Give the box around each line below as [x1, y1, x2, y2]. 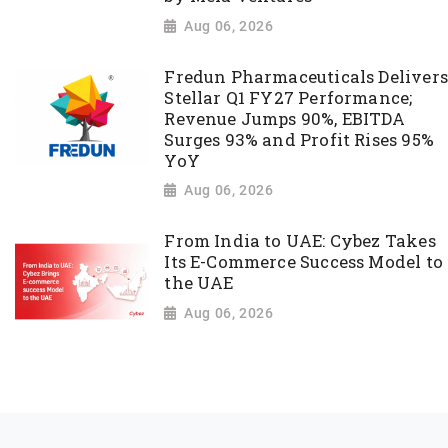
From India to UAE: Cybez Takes [164, 230, 436, 253]
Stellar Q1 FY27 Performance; [164, 86, 413, 109]
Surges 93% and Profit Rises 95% [164, 128, 434, 151]
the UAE [164, 272, 234, 295]
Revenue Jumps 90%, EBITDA [164, 107, 405, 130]
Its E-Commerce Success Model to [164, 251, 443, 274]
